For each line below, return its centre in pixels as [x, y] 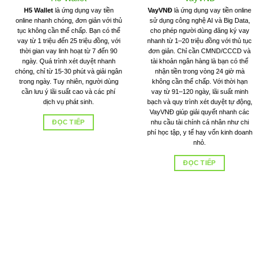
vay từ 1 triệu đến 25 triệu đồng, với [68, 41]
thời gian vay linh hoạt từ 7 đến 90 [68, 51]
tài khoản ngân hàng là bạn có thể [200, 61]
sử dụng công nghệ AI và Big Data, [200, 21]
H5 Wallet [38, 10]
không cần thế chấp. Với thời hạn [200, 82]
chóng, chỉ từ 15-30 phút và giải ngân [68, 71]
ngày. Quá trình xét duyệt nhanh [68, 61]
